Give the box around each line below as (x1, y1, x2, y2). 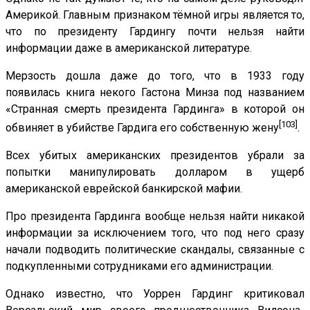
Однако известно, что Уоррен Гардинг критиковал (6, 286, 304, 300)
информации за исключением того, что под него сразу (6, 226, 304, 239)
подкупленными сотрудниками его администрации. (6, 259, 273, 273)
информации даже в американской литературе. (6, 41, 252, 55)
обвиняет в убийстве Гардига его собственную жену (6, 120, 279, 134)
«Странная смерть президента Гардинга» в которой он (6, 102, 304, 116)
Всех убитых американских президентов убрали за (6, 148, 304, 162)
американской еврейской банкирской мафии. (6, 181, 242, 195)
